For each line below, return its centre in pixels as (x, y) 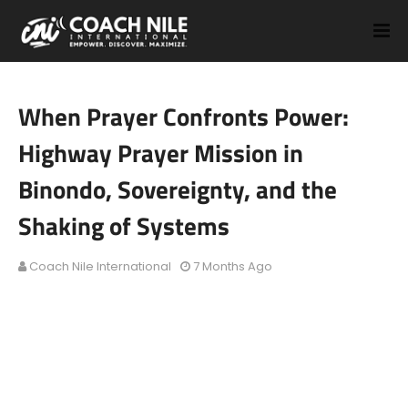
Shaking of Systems (124, 225)
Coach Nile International (100, 266)
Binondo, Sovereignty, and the (178, 189)
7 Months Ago (233, 266)
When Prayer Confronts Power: (184, 116)
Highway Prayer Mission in (161, 153)
